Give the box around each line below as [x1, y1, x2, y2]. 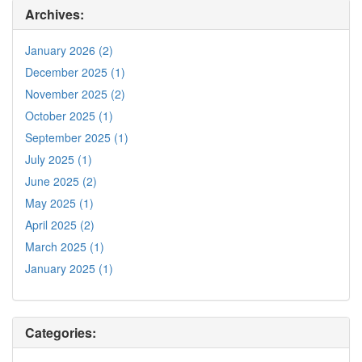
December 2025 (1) [25, 63, 125, 80]
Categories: [25, 322, 96, 342]
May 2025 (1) [25, 194, 94, 211]
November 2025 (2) [25, 85, 125, 102]
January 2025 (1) [25, 259, 113, 276]
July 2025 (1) [25, 150, 92, 167]
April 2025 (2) [25, 216, 95, 233]
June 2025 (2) [25, 172, 97, 189]
